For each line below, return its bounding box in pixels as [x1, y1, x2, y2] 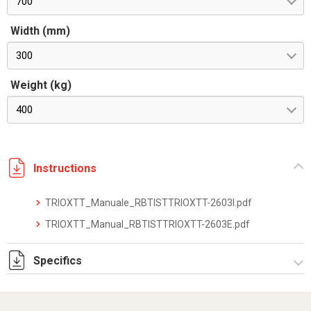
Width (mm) [10, 24, 70, 37]
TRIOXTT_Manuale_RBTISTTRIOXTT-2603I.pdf [45, 197, 252, 208]
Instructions [33, 161, 96, 175]
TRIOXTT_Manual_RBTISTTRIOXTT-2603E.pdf [45, 219, 250, 230]
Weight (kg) [10, 78, 72, 92]
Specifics [33, 253, 82, 267]
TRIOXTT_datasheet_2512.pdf [45, 289, 181, 301]
